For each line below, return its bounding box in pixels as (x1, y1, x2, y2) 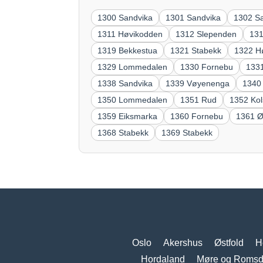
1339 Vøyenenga (166, 78, 230, 88)
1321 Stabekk (170, 45, 222, 55)
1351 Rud (180, 95, 217, 104)
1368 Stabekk (97, 127, 149, 137)
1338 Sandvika (97, 78, 153, 88)
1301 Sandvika (166, 12, 221, 22)
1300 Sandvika (97, 12, 153, 22)
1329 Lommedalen (97, 62, 168, 72)
